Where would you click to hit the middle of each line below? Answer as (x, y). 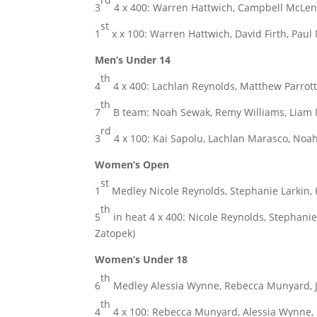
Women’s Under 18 (142, 259)
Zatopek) (115, 233)
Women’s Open (132, 165)
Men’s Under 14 (133, 60)
